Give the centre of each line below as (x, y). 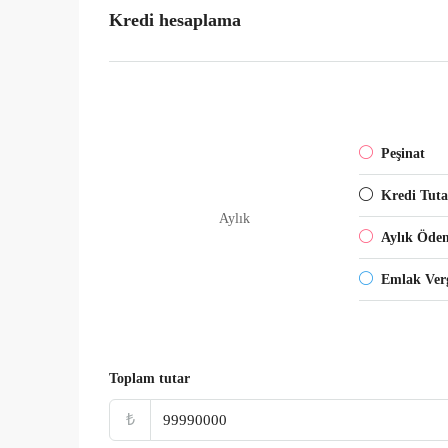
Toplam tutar (149, 378)
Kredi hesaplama (175, 20)
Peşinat (403, 153)
